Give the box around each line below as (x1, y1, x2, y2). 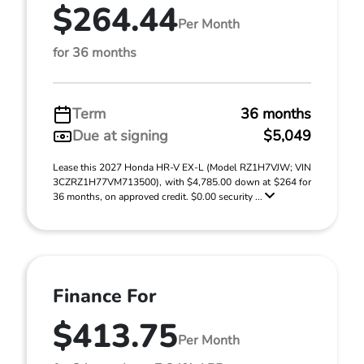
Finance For (53, 284, 156, 309)
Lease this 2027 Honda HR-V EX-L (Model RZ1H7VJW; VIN (53, 161, 311, 174)
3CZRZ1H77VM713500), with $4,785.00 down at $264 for (53, 175, 311, 188)
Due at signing (72, 126, 168, 145)
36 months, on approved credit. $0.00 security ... (53, 190, 265, 203)
